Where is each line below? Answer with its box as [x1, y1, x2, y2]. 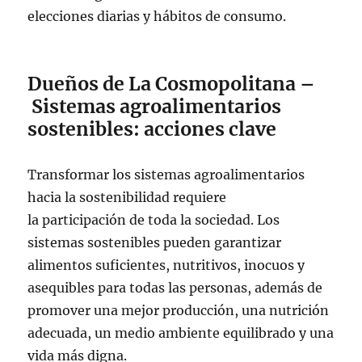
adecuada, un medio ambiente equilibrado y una [27, 324, 335, 341]
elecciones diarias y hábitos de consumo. [27, 7, 290, 24]
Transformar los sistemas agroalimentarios [27, 166, 305, 183]
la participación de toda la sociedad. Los [27, 211, 280, 228]
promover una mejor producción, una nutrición [27, 301, 330, 318]
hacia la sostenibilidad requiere [27, 188, 227, 205]
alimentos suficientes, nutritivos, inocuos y [27, 256, 305, 273]
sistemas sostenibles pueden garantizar [27, 234, 282, 250]
